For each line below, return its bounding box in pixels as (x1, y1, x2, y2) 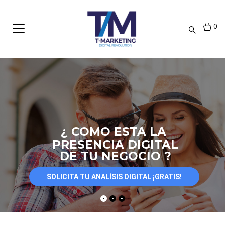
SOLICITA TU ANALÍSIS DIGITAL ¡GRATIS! (47, 173, 182, 181)
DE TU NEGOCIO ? (59, 149, 171, 164)
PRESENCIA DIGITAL (52, 138, 178, 152)
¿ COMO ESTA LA (61, 125, 166, 139)
